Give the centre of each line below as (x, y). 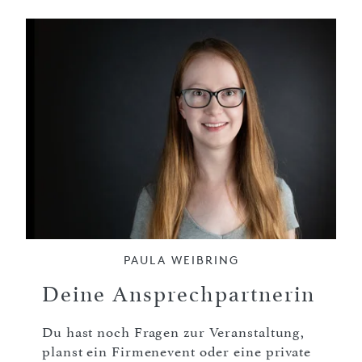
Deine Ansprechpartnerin (179, 295)
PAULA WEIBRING (181, 260)
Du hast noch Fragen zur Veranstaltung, (174, 333)
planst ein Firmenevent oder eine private (177, 352)
